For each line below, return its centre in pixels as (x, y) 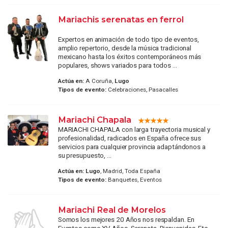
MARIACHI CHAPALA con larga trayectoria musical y (134, 130)
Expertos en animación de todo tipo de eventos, (129, 39)
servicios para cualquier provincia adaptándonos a (132, 147)
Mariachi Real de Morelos (112, 210)
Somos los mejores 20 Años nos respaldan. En (126, 220)
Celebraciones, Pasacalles (142, 90)
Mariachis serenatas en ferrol (121, 19)
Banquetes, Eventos (134, 180)
